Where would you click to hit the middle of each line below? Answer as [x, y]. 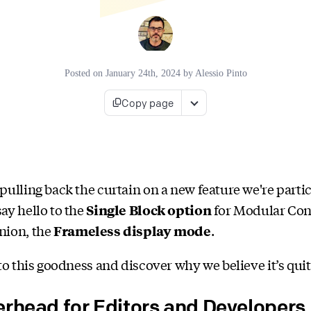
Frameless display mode [132, 230]
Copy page [148, 102]
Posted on [85, 73]
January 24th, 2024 [143, 73]
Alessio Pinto [221, 73]
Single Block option [149, 209]
